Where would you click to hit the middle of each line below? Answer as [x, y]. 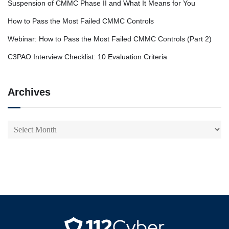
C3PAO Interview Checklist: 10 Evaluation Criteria [87, 56]
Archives [29, 92]
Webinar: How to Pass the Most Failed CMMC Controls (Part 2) [110, 39]
